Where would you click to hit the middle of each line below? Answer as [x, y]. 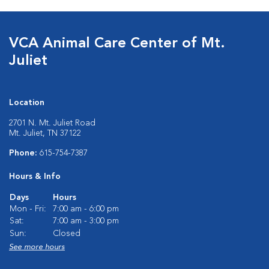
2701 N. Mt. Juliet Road [52, 123]
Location [27, 103]
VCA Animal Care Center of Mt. [117, 44]
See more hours [37, 247]
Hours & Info [35, 177]
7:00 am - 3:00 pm [86, 221]
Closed [67, 234]
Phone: [24, 153]
